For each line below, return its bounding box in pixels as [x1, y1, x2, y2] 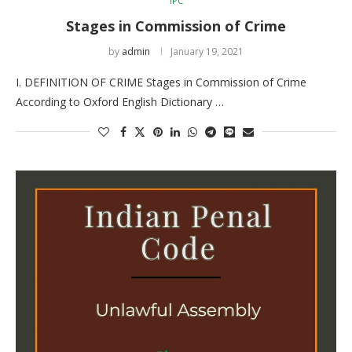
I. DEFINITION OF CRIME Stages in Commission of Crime [16, 74, 306, 90]
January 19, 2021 [170, 44, 244, 58]
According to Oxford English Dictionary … [16, 93, 224, 109]
